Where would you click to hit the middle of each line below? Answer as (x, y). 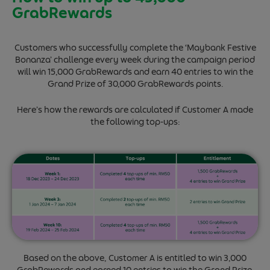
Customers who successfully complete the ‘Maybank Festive (135, 48)
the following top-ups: (135, 122)
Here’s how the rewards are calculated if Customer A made (135, 110)
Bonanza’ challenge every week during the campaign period (135, 60)
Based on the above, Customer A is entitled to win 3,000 (135, 258)
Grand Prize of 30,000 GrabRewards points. (135, 84)
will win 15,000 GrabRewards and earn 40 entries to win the (135, 72)
